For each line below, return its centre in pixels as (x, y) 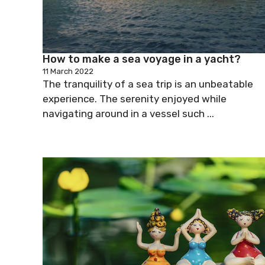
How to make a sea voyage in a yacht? (142, 59)
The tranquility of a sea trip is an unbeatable (148, 84)
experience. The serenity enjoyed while (135, 98)
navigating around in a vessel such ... (128, 113)
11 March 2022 (68, 71)
